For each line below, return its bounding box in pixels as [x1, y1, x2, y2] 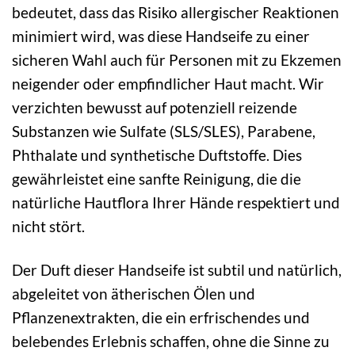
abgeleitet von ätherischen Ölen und [12, 284, 255, 303]
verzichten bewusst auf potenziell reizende [12, 98, 297, 117]
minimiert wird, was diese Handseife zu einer [12, 27, 310, 46]
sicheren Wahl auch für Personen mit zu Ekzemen [12, 51, 342, 70]
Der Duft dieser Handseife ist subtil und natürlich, [12, 261, 342, 280]
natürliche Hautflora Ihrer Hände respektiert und [12, 193, 340, 212]
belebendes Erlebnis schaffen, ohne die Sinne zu [12, 332, 330, 351]
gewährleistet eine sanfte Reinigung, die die [12, 170, 301, 189]
